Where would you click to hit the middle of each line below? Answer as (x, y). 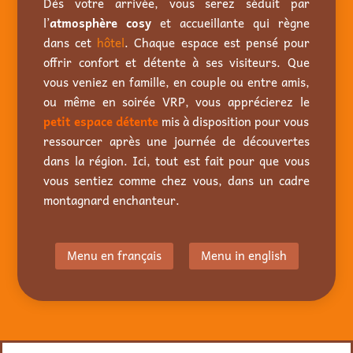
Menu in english (243, 256)
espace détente (116, 121)
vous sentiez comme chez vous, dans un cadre (176, 180)
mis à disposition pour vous (234, 121)
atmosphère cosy (101, 22)
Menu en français (114, 256)
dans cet (71, 42)
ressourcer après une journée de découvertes (176, 141)
